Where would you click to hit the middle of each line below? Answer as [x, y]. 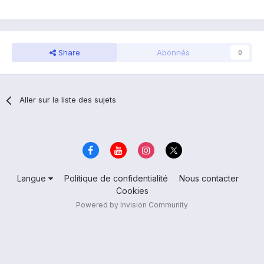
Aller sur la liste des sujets [68, 100]
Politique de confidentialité [116, 178]
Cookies [132, 190]
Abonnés [173, 53]
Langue [32, 178]
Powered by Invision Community [132, 204]
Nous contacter [209, 178]
